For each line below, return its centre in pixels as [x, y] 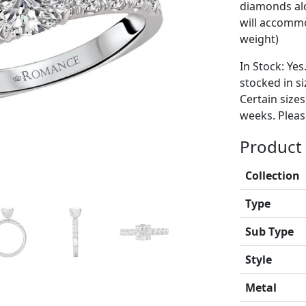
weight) [259, 39]
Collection [272, 175]
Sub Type [269, 231]
